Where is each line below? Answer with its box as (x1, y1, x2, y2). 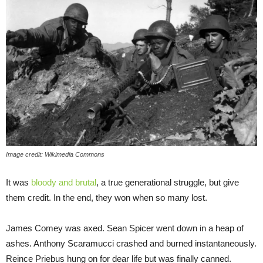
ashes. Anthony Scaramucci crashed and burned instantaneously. (6, 238, 257, 248)
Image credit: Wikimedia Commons (6, 150, 104, 158)
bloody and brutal (31, 177, 96, 187)
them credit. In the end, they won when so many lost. (6, 192, 207, 203)
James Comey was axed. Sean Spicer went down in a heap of (6, 222, 244, 233)
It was (6, 177, 31, 187)
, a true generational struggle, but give (96, 177, 239, 187)
